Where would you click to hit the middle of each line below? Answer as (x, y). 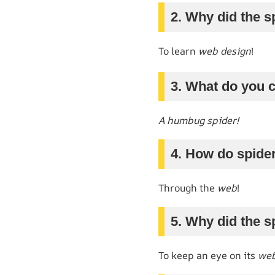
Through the (188, 188)
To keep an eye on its (208, 255)
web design (225, 51)
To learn (178, 51)
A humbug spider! (199, 120)
